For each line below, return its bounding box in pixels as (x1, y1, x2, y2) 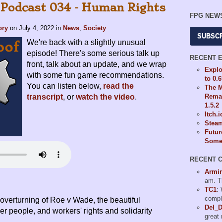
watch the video (76, 93, 135, 102)
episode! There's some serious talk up (27, 49, 160, 58)
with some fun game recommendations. (27, 71, 164, 80)
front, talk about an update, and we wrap (27, 60, 166, 69)
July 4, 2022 (19, 24, 54, 32)
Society (83, 24, 106, 32)
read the (103, 82, 134, 91)
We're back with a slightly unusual (27, 38, 146, 47)
